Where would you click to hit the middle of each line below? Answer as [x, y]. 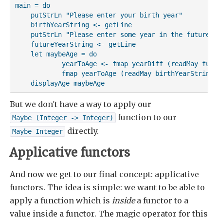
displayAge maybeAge [60, 83]
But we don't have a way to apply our [81, 104]
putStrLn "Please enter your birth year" [99, 15]
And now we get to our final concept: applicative [104, 174]
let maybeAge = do [56, 54]
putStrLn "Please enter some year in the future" [114, 34]
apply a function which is [61, 201]
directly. [82, 131]
